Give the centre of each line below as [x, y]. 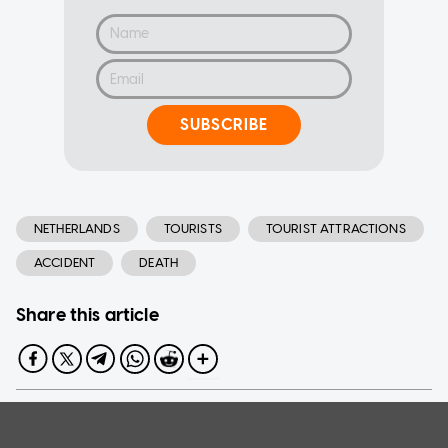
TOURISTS [192, 228]
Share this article [87, 314]
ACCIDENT [65, 262]
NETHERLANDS [77, 228]
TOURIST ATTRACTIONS [335, 228]
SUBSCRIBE [224, 125]
